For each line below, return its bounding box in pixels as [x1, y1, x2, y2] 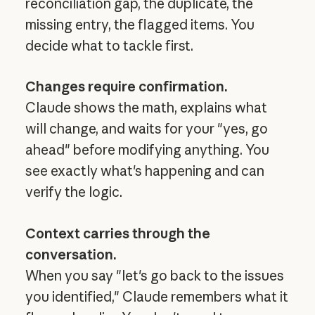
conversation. [25, 245, 117, 263]
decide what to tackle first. [25, 37, 193, 54]
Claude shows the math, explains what [25, 99, 267, 117]
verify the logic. [25, 184, 122, 201]
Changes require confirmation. [25, 78, 228, 96]
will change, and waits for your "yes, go [25, 120, 268, 138]
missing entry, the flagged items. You [25, 15, 255, 33]
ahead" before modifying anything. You [25, 141, 269, 159]
